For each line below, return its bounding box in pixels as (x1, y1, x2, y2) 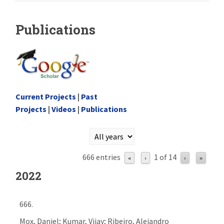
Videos (51, 104, 76, 114)
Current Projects (15, 91, 76, 101)
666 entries (82, 152, 120, 162)
